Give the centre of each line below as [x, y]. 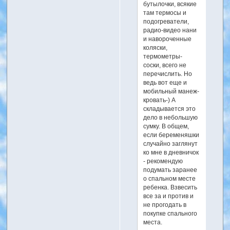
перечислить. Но [168, 74]
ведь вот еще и [165, 82]
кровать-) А [160, 100]
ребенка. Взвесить [170, 187]
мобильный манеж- [171, 91]
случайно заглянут [171, 143]
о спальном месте [170, 178]
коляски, [156, 47]
